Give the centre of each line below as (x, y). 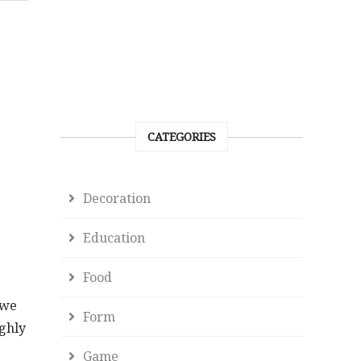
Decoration (117, 198)
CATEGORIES (182, 137)
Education (114, 238)
